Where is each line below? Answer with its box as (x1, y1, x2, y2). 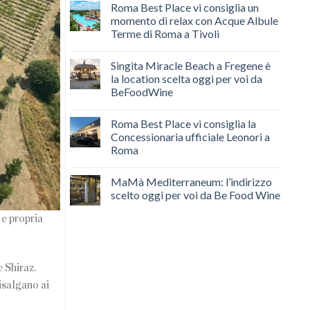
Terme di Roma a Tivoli (110, 26, 219, 40)
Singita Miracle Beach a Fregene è (110, 58, 271, 72)
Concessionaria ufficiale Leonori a (110, 129, 270, 143)
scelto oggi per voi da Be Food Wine (110, 188, 280, 201)
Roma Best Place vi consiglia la (110, 116, 256, 130)
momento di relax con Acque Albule (110, 13, 278, 27)
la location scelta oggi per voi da (110, 71, 262, 85)
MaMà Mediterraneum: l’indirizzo (110, 174, 272, 188)
